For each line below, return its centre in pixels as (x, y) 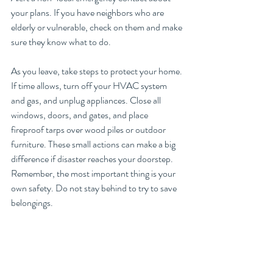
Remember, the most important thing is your (94, 174)
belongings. (33, 203)
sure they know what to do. (61, 42)
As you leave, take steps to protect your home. (97, 71)
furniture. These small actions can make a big (94, 144)
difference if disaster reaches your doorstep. (92, 159)
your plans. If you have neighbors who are (88, 13)
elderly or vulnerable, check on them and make (97, 27)
